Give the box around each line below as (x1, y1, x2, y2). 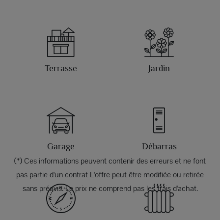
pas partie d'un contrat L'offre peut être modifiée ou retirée (16, 169, 204, 180)
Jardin (148, 63, 170, 74)
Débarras (141, 141, 177, 152)
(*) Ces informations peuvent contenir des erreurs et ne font (14, 156, 206, 166)
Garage (47, 141, 75, 152)
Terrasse (45, 63, 77, 74)
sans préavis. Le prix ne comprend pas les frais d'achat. (22, 183, 198, 194)
